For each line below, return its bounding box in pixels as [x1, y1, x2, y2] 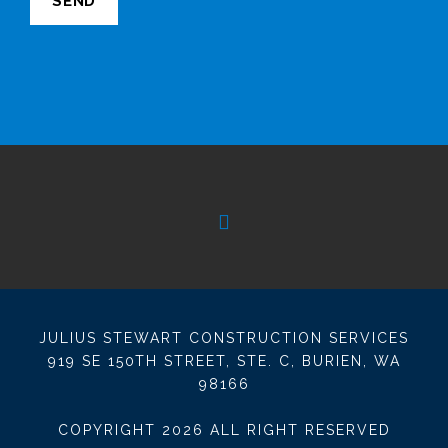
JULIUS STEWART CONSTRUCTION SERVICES [39, 329, 409, 346]
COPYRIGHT [57, 421, 162, 438]
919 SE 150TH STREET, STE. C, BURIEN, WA [47, 352, 401, 369]
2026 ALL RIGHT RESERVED [161, 421, 391, 438]
